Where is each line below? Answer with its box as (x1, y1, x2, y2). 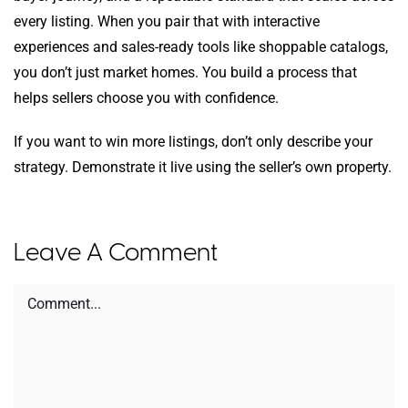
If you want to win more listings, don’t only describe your (14, 133, 372, 151)
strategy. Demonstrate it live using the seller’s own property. (14, 158, 392, 177)
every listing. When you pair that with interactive (14, 13, 320, 31)
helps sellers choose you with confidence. (14, 89, 279, 107)
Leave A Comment (14, 238, 218, 268)
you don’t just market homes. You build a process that (14, 64, 357, 82)
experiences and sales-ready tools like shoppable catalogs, (14, 38, 388, 56)
